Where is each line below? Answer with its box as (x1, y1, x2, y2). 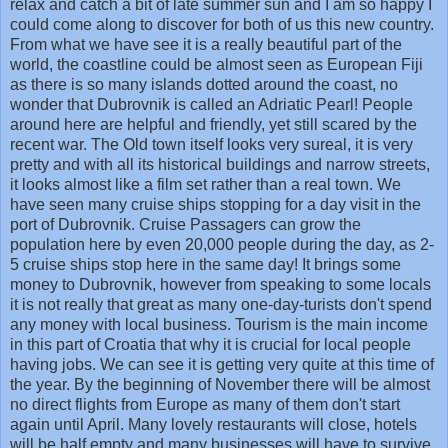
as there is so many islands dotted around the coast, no (10, 76, 398, 94)
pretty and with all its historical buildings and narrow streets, (10, 156, 430, 174)
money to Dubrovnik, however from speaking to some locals (10, 276, 431, 294)
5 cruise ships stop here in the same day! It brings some (10, 256, 401, 274)
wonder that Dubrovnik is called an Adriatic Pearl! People (10, 96, 413, 114)
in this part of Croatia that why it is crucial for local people (10, 336, 411, 354)
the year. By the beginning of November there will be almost (10, 376, 430, 394)
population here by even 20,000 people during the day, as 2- (10, 236, 434, 254)
